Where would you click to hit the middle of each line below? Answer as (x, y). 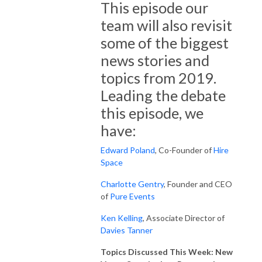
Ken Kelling (122, 218)
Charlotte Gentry (132, 184)
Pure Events (132, 196)
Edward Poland (128, 150)
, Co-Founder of (184, 150)
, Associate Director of (184, 218)
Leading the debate (163, 95)
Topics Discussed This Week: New (167, 251)
